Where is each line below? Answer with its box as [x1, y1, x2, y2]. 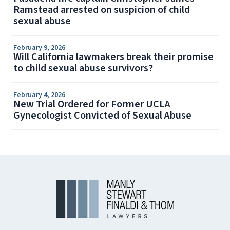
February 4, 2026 [13, 90, 66, 101]
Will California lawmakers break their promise [13, 50, 214, 65]
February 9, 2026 [13, 43, 66, 53]
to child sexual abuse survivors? [13, 61, 154, 76]
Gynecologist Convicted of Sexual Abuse [13, 108, 192, 123]
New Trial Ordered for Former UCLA [13, 97, 171, 112]
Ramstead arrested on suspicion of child [13, 3, 190, 17]
